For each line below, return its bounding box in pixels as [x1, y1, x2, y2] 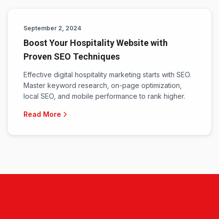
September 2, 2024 [23, 24, 81, 32]
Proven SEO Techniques [23, 51, 120, 62]
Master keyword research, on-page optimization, [23, 81, 182, 89]
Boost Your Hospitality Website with [23, 38, 168, 48]
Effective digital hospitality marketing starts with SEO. [23, 70, 191, 79]
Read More [23, 110, 61, 118]
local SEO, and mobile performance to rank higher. [23, 92, 185, 100]
